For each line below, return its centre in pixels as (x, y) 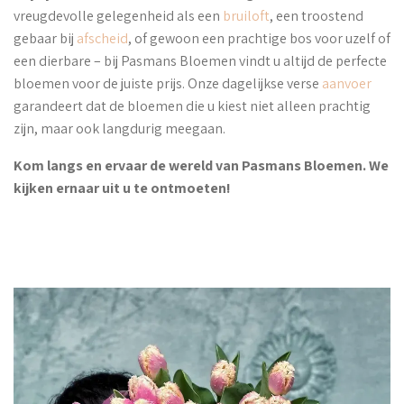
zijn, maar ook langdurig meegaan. (119, 129)
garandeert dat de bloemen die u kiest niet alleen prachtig (192, 106)
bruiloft (246, 16)
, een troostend (317, 16)
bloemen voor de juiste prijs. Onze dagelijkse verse (168, 84)
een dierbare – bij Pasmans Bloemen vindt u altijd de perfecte (200, 61)
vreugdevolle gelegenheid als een (118, 16)
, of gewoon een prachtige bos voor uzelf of (259, 39)
